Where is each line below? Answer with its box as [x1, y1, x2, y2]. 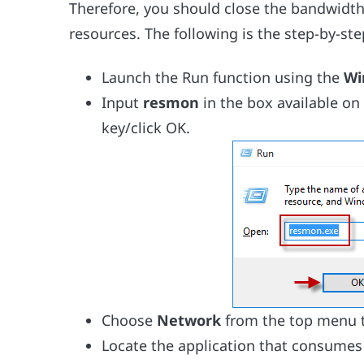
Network [157, 310, 226, 331]
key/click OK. [102, 118, 191, 138]
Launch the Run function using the [102, 67, 344, 88]
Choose [102, 310, 158, 331]
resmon [143, 93, 204, 113]
